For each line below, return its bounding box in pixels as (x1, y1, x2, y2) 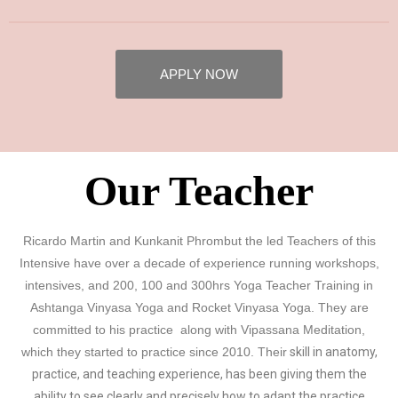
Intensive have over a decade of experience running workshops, (19, 256, 379, 271)
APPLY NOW (160, 67, 238, 83)
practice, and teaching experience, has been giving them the (31, 367, 367, 382)
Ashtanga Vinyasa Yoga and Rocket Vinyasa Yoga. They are (29, 300, 369, 315)
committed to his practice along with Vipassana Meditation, (33, 322, 365, 338)
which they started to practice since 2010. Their (20, 345, 287, 360)
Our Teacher (84, 167, 314, 215)
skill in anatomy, (286, 345, 378, 360)
